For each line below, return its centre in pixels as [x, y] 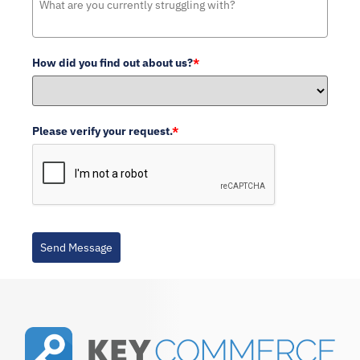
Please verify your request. [102, 131]
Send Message [76, 247]
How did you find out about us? [112, 63]
